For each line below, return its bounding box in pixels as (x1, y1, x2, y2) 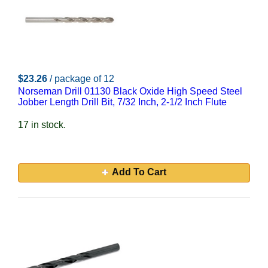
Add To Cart (111, 167, 166, 177)
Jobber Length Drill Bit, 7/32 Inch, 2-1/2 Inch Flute (18, 97, 227, 107)
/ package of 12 (50, 74, 114, 84)
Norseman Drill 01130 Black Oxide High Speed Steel (18, 86, 242, 96)
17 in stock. (18, 120, 66, 130)
